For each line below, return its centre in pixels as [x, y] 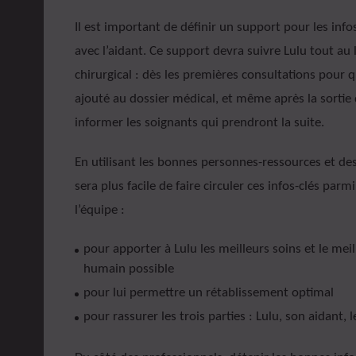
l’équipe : [99, 211]
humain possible [128, 269]
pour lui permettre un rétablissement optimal [208, 292]
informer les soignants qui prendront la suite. [199, 122]
